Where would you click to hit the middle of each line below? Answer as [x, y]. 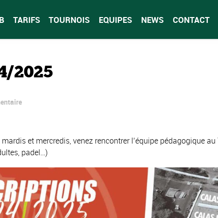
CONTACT [191, 19]
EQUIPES [116, 19]
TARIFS [27, 19]
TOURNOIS [70, 19]
